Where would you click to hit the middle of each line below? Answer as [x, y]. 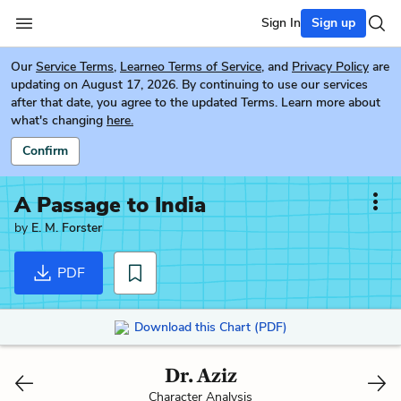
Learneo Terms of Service [191, 67]
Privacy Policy [330, 67]
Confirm [45, 151]
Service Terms [75, 67]
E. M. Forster [67, 228]
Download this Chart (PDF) [210, 327]
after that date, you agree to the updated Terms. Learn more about [196, 102]
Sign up [333, 23]
